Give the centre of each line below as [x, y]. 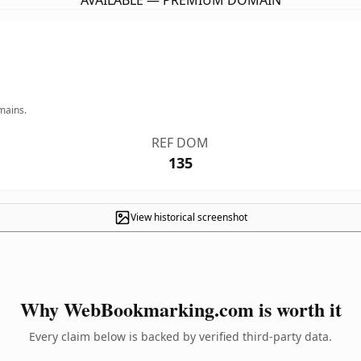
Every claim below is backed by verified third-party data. [180, 336]
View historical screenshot [189, 217]
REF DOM [180, 143]
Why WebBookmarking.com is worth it [180, 309]
